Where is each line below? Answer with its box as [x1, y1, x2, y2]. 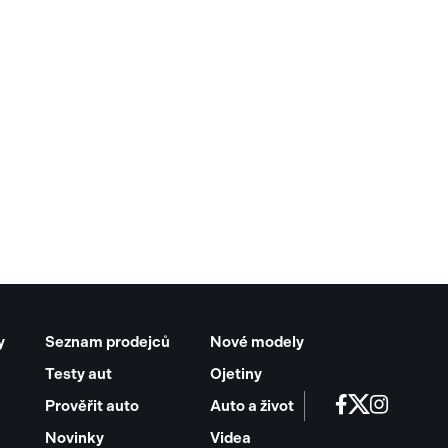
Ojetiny [210, 364, 262, 383]
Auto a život [210, 396, 294, 415]
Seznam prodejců [45, 332, 170, 351]
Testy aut [45, 364, 112, 383]
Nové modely [210, 332, 304, 351]
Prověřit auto [45, 396, 139, 415]
